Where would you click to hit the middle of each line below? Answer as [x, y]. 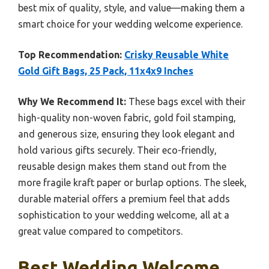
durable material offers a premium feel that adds [124, 199]
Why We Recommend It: [72, 102]
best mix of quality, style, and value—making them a [131, 8]
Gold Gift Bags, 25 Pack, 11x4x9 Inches [106, 71]
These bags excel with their [186, 102]
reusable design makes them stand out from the [122, 167]
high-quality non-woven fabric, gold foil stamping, [127, 118]
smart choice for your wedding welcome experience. [130, 24]
